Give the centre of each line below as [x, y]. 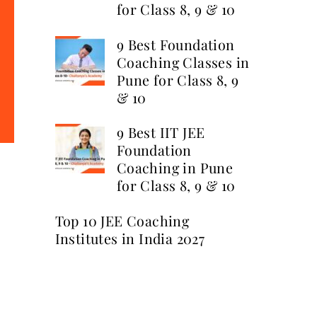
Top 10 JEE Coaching [122, 221]
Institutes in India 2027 [130, 239]
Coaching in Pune [175, 168]
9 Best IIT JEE [161, 133]
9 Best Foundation [175, 44]
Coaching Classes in [183, 62]
